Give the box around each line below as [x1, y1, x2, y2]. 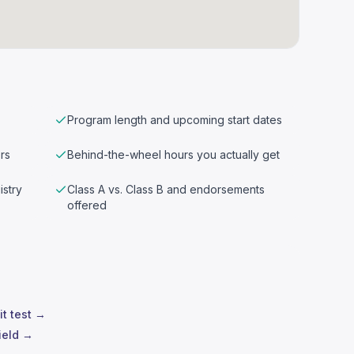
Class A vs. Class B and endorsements [67, 183, 265, 196]
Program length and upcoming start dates [67, 113, 283, 126]
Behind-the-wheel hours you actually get [67, 148, 281, 161]
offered [67, 198, 107, 212]
